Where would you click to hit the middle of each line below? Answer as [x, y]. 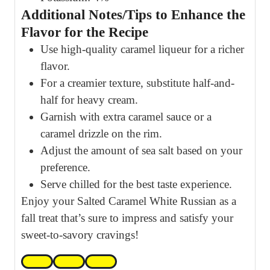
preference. [65, 167]
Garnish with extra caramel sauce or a [126, 116]
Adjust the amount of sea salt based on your [141, 150]
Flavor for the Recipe [85, 32]
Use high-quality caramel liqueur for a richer [142, 49]
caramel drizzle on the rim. [101, 133]
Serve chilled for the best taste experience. [136, 184]
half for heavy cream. [89, 99]
